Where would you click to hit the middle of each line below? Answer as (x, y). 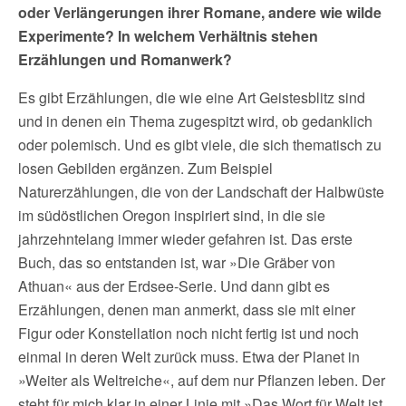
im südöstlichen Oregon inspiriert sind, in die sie (172, 216)
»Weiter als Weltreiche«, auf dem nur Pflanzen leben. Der (202, 381)
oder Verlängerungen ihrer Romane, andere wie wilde (200, 13)
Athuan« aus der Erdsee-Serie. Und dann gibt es (174, 286)
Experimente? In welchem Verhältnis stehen (168, 36)
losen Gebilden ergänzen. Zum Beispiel (145, 169)
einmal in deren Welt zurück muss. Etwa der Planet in (189, 357)
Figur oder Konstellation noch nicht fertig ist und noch (188, 333)
